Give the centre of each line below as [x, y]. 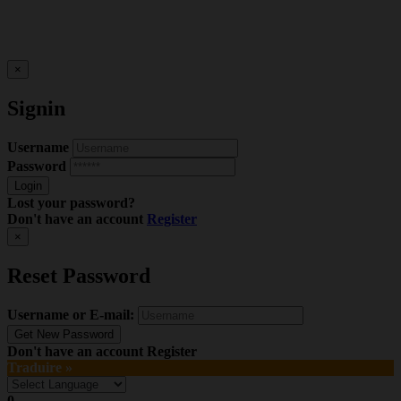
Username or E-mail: [71, 314]
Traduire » [40, 367]
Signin [36, 109]
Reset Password [79, 276]
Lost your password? [71, 203]
